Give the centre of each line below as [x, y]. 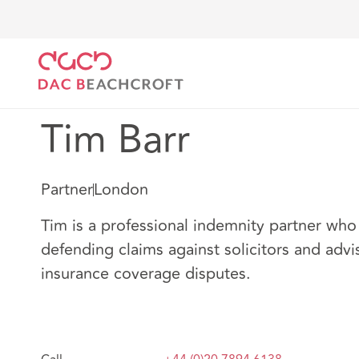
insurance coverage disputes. [146, 274]
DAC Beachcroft [87, 34]
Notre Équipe [191, 34]
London [121, 190]
